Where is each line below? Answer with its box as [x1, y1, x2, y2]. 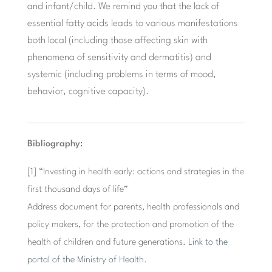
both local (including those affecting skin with [27, 35, 208, 46]
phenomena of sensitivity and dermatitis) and [27, 52, 211, 63]
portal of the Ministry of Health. [27, 255, 147, 265]
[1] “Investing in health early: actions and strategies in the [27, 167, 244, 177]
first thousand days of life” [27, 185, 128, 194]
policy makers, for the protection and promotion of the [27, 220, 234, 229]
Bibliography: [27, 139, 83, 149]
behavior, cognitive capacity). [27, 86, 149, 97]
